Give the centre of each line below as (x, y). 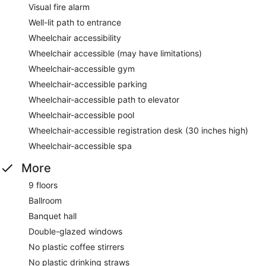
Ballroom (45, 200)
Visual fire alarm (59, 7)
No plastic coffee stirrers (76, 246)
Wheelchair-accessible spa (80, 145)
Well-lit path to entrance (75, 22)
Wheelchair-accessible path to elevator (104, 99)
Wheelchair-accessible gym (82, 68)
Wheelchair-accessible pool (81, 115)
